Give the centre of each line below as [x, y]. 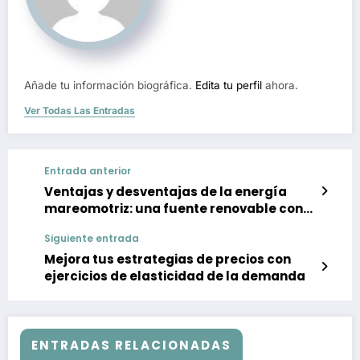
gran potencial [92, 225]
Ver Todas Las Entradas [80, 110]
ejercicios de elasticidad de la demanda [175, 276]
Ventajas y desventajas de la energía [166, 191]
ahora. [280, 85]
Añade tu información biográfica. [110, 85]
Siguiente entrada [92, 238]
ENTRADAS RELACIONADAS [131, 345]
